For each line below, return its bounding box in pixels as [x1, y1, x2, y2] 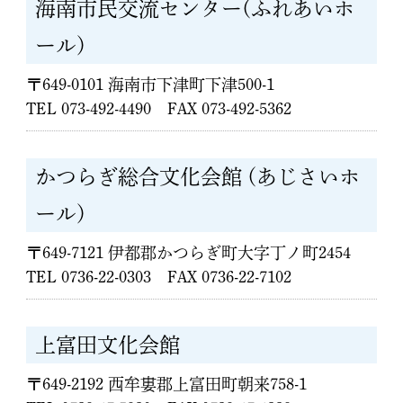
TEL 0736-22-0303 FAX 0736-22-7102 [26, 269, 292, 285]
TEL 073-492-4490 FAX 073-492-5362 [26, 101, 292, 117]
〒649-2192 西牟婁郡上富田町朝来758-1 [26, 376, 308, 392]
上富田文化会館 [35, 335, 181, 355]
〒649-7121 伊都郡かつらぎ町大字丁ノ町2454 [26, 245, 352, 261]
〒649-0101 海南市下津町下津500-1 [26, 76, 275, 93]
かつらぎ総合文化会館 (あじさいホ [35, 166, 361, 187]
